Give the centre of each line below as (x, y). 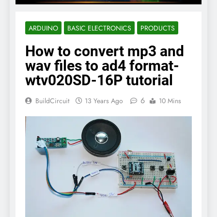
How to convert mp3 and (105, 51)
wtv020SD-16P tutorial (99, 80)
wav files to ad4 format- (102, 65)
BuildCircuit (52, 101)
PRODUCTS (158, 28)
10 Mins (170, 101)
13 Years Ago (104, 101)
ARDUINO (43, 28)
